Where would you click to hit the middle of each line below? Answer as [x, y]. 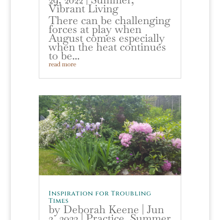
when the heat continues [107, 47]
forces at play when [95, 29]
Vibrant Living [83, 9]
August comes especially [107, 38]
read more [62, 64]
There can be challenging [109, 20]
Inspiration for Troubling [100, 193]
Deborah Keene [101, 209]
